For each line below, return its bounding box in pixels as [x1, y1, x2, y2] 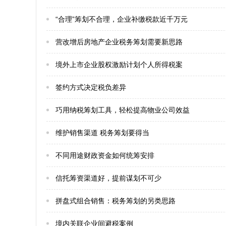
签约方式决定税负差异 [55, 83, 126, 91]
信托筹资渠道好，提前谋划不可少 [55, 174, 161, 182]
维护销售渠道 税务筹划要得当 [55, 129, 149, 137]
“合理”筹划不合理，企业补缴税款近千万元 [55, 15, 188, 23]
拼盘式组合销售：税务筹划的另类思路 [55, 197, 176, 205]
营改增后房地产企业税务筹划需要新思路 [55, 38, 183, 46]
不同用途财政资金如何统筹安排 [55, 151, 154, 159]
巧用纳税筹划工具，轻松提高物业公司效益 [55, 106, 190, 114]
